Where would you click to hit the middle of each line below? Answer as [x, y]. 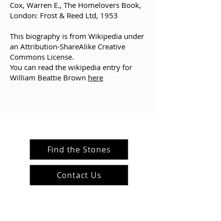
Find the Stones [79, 149]
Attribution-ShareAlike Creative [73, 46]
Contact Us [79, 175]
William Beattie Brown [49, 77]
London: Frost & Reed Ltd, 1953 [64, 15]
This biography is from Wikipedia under [77, 36]
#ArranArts [79, 209]
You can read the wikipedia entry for [71, 67]
